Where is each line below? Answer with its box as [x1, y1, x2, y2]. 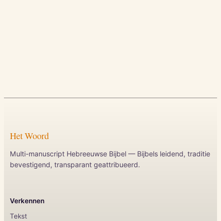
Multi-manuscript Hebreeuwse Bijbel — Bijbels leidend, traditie [10, 149, 210, 158]
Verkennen [10, 196, 44, 205]
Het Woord [10, 129, 49, 142]
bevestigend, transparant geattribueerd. [10, 160, 140, 169]
